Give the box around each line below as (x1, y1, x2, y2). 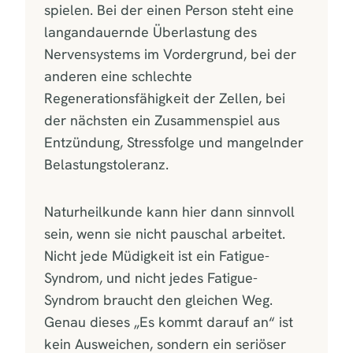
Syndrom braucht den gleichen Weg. (44, 290, 273, 309)
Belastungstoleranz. (44, 154, 169, 173)
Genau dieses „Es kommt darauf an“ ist (44, 312, 293, 331)
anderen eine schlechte (44, 66, 192, 85)
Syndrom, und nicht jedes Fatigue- (44, 268, 258, 287)
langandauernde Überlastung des (44, 22, 257, 41)
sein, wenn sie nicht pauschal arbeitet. (44, 224, 285, 243)
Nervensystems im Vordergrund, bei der (44, 44, 296, 63)
